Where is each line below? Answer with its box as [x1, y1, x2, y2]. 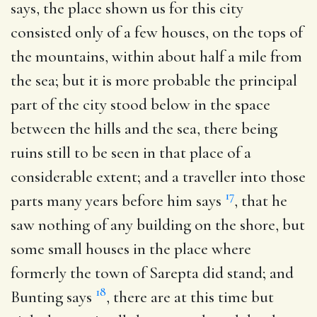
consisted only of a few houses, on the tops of [11, 22, 303, 42]
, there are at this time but [106, 287, 274, 307]
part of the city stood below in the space [11, 94, 270, 115]
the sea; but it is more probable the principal [11, 70, 297, 91]
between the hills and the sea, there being [11, 118, 277, 139]
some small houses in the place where [11, 238, 251, 259]
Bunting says [11, 287, 96, 307]
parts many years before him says [11, 190, 225, 211]
